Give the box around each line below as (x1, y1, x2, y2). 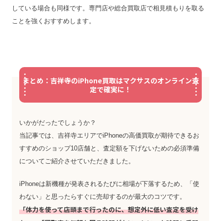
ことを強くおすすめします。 (12, 17, 95, 25)
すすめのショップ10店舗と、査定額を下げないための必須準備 (19, 144, 199, 152)
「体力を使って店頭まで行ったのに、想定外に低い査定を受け (19, 204, 198, 214)
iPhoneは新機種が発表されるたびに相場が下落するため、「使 (19, 180, 199, 187)
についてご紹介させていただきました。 (19, 157, 135, 165)
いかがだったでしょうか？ (19, 118, 96, 126)
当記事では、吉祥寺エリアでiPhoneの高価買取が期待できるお (19, 131, 199, 139)
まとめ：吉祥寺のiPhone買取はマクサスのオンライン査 (22, 75, 199, 85)
